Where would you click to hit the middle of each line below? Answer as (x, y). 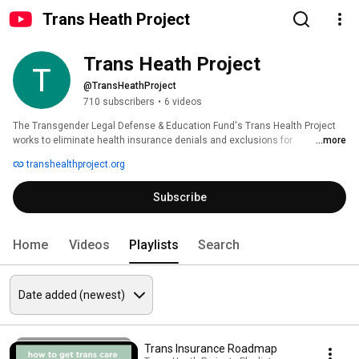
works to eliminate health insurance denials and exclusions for (153, 140)
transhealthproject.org (75, 164)
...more (331, 140)
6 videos (183, 102)
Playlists (154, 245)
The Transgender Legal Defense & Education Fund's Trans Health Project (174, 126)
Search (219, 245)
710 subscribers (119, 102)
